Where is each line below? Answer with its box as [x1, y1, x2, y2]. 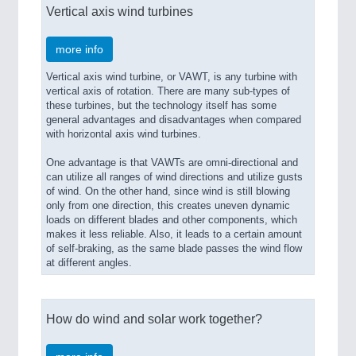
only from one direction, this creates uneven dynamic [46, 200, 290, 212]
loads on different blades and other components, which [46, 215, 297, 226]
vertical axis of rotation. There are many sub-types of [46, 86, 290, 98]
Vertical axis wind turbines [46, 4, 193, 19]
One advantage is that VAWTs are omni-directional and [46, 157, 298, 169]
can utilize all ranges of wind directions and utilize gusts [46, 172, 303, 184]
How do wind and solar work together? [46, 311, 262, 327]
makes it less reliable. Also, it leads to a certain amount [46, 229, 302, 241]
